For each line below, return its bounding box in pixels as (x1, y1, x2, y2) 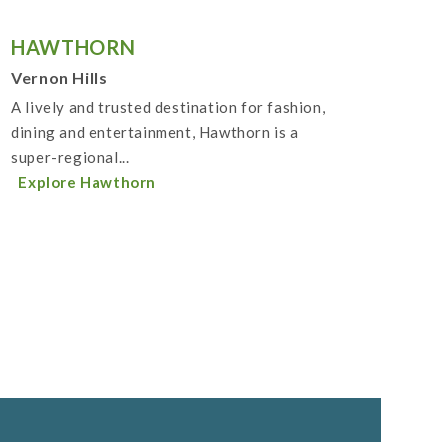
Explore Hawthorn (18, 173, 157, 192)
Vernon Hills (11, 68, 108, 88)
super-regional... (11, 148, 130, 167)
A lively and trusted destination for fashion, (11, 98, 326, 117)
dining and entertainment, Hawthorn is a (11, 123, 299, 142)
